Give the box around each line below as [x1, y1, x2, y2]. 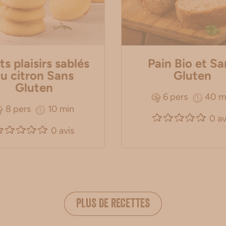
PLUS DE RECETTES [76, 199, 150, 211]
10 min [47, 103, 74, 115]
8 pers [5, 103, 31, 115]
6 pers [163, 91, 188, 103]
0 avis [50, 125, 74, 136]
